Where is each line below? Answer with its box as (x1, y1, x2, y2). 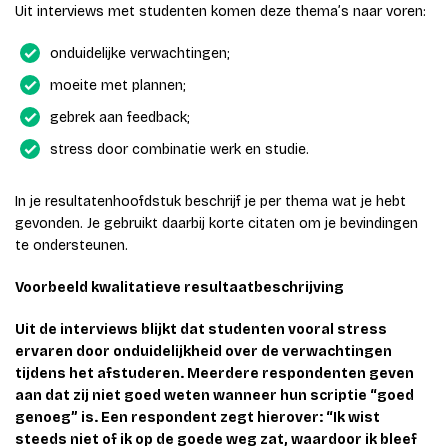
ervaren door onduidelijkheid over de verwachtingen (15, 343, 392, 361)
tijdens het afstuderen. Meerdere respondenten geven (15, 365, 414, 383)
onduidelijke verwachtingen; (50, 45, 230, 63)
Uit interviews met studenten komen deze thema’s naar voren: (15, 3, 426, 21)
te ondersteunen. (15, 237, 128, 255)
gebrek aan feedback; (50, 109, 190, 127)
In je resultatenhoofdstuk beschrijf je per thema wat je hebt (15, 193, 406, 211)
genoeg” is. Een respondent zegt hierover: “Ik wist (15, 409, 380, 427)
